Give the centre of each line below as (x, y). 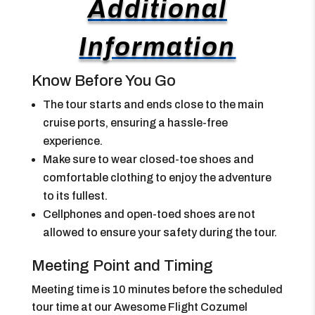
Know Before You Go (103, 81)
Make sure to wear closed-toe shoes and (148, 159)
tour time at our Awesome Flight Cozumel (139, 307)
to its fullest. (75, 196)
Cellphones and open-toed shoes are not (149, 214)
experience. (72, 141)
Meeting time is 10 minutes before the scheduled (157, 289)
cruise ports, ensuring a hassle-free (135, 123)
